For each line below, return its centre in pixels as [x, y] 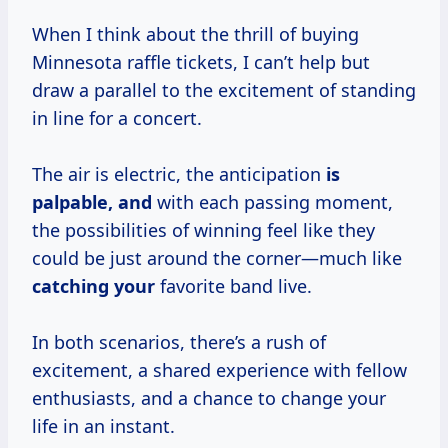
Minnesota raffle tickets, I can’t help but [201, 62]
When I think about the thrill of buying [195, 34]
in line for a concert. [117, 118]
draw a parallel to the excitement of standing [224, 90]
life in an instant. [103, 426]
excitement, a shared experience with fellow [219, 370]
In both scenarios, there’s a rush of [179, 342]
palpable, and [92, 202]
